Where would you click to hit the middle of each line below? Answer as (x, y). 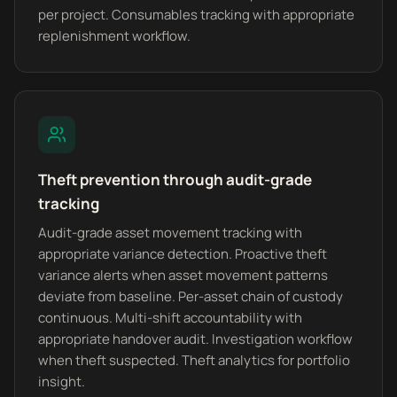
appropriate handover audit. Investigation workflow (195, 339)
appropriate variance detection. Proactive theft (183, 254)
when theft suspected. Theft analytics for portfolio (194, 360)
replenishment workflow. (114, 36)
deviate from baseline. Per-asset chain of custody (191, 296)
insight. (62, 381)
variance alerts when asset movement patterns (183, 275)
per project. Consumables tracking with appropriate (196, 15)
